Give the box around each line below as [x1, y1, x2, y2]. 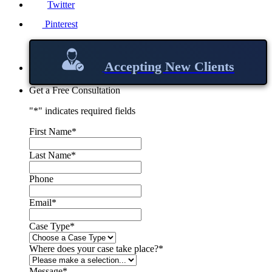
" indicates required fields [38, 105, 135, 116]
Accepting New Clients [104, 58, 234, 74]
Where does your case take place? [29, 243, 158, 254]
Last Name [29, 149, 71, 160]
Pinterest [42, 18, 78, 29]
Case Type [29, 220, 70, 231]
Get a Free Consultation [29, 84, 120, 95]
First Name [29, 126, 72, 137]
